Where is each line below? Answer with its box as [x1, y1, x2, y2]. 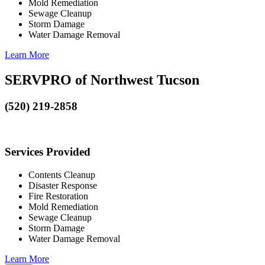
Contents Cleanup [28, 169, 95, 180]
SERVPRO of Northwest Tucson [5, 72, 199, 88]
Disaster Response [28, 180, 97, 190]
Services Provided [5, 146, 91, 159]
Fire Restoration [28, 190, 88, 201]
